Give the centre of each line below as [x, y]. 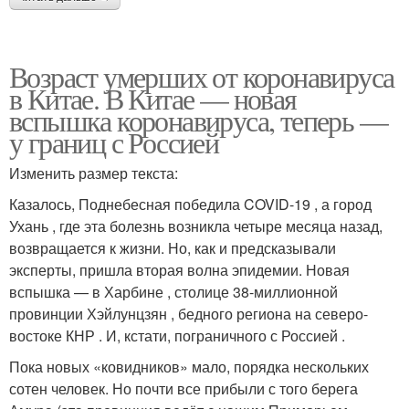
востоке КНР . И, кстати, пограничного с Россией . [177, 335]
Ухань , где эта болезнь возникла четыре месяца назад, [196, 225]
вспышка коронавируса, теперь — [198, 120]
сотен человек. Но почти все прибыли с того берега [184, 388]
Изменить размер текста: [94, 173]
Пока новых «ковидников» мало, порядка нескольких [189, 366]
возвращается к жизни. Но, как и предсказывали [173, 247]
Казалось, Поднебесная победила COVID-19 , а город [190, 204]
